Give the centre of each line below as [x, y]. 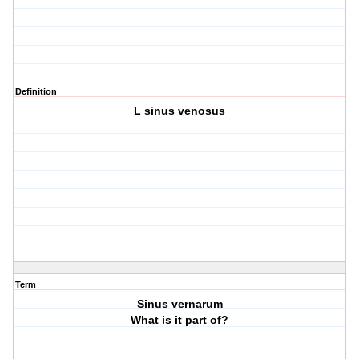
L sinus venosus [180, 111]
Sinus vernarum [179, 304]
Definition [36, 92]
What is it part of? [180, 320]
